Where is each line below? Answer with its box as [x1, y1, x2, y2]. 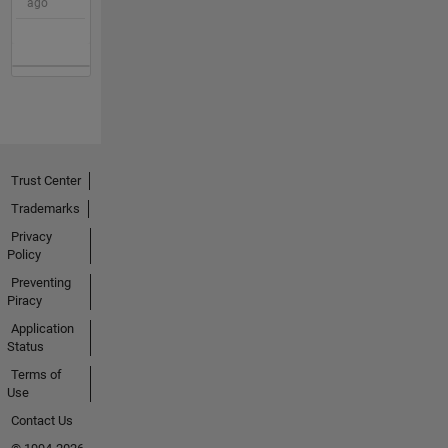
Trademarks [10, 201, 80, 217]
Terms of [10, 367, 62, 383]
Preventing [10, 275, 71, 291]
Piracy [6, 293, 42, 309]
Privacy [10, 229, 52, 245]
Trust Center [10, 173, 81, 189]
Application [10, 321, 74, 337]
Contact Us [10, 413, 73, 429]
